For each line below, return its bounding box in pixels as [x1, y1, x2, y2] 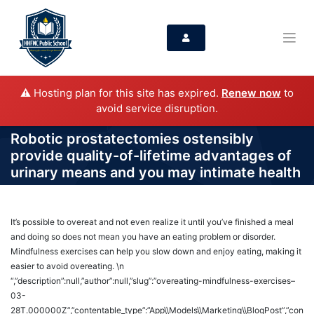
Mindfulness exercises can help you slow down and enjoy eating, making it [11, 246, 301, 257]
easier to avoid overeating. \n [11, 261, 124, 272]
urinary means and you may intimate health [11, 164, 301, 182]
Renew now [221, 86, 281, 100]
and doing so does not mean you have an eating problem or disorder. [11, 231, 275, 243]
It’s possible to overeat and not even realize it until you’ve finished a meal [11, 217, 294, 228]
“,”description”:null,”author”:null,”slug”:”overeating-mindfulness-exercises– [11, 275, 295, 287]
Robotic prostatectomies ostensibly [11, 130, 254, 148]
